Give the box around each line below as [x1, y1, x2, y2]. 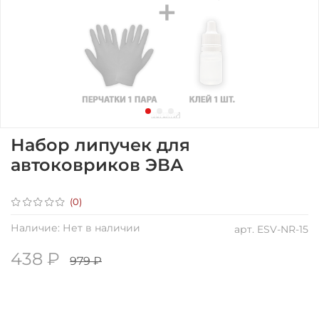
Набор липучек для [11, 134, 190, 155]
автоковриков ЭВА [11, 154, 184, 175]
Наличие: [11, 221, 60, 234]
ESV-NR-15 [257, 222, 308, 236]
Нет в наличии [63, 221, 140, 234]
